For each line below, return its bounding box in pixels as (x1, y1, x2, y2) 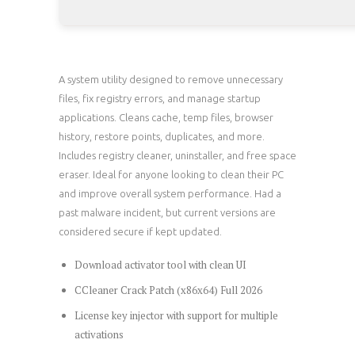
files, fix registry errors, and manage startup (59, 93, 261, 105)
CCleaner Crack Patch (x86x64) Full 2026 (74, 283, 262, 298)
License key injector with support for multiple (74, 307, 278, 323)
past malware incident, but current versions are (59, 207, 276, 219)
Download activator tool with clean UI (74, 258, 246, 273)
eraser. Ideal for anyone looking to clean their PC (59, 169, 284, 181)
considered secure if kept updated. (59, 226, 222, 238)
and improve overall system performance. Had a (59, 188, 281, 200)
